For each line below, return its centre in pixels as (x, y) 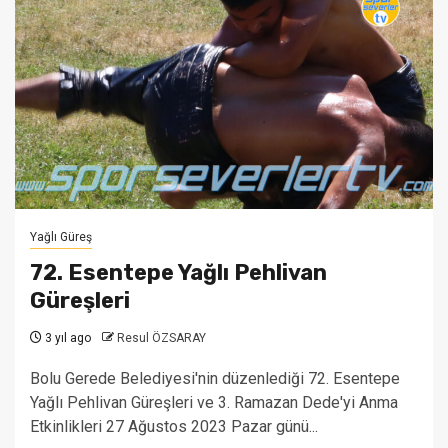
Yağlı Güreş (61, 237)
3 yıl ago (66, 338)
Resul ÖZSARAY (161, 338)
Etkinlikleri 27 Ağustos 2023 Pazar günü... (174, 426)
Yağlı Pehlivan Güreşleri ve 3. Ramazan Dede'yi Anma (214, 402)
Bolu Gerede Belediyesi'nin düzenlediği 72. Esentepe (215, 378)
